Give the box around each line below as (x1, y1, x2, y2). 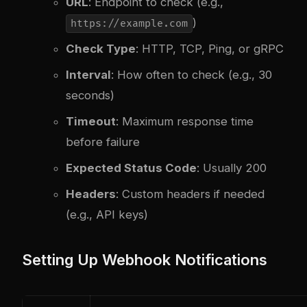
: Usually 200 (197, 160, 267, 175)
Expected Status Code (66, 160, 197, 175)
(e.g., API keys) (66, 207, 148, 221)
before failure (66, 134, 140, 149)
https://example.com (70, 16, 188, 30)
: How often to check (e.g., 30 (111, 67, 272, 82)
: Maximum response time (116, 114, 254, 128)
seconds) (66, 88, 114, 102)
